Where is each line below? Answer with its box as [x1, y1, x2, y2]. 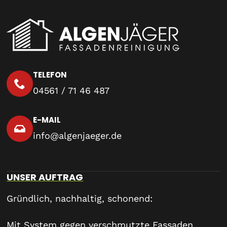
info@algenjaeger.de [33, 130, 122, 141]
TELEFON [33, 69, 67, 80]
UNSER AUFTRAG [7, 170, 84, 183]
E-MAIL [33, 114, 61, 125]
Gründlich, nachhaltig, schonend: [7, 193, 153, 204]
